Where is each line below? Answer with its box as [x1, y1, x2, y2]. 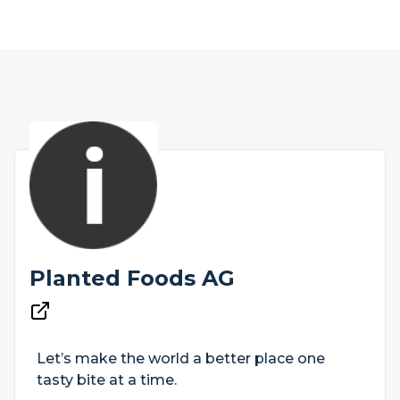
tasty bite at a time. [37, 371, 177, 388]
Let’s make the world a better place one [37, 350, 325, 367]
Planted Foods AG [29, 265, 235, 291]
